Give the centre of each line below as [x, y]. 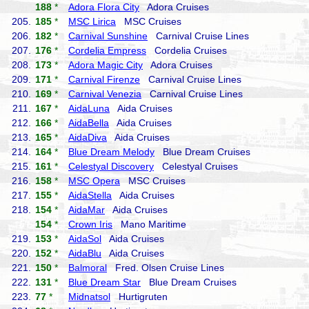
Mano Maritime [149, 224]
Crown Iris [90, 224]
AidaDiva [88, 137]
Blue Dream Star [104, 282]
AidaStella [90, 195]
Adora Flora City [104, 7]
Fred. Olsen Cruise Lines [166, 268]
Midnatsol [89, 297]
